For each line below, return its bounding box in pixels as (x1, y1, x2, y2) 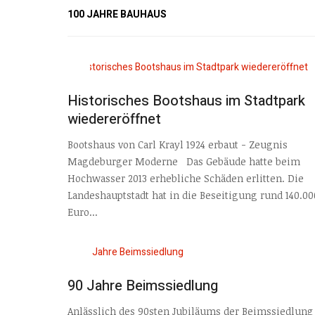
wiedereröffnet (67, 108, 161, 129)
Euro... (67, 205, 98, 219)
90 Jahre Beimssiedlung (67, 275, 218, 296)
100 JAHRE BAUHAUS (67, 6, 167, 22)
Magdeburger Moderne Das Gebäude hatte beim (67, 155, 300, 169)
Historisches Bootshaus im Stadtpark (67, 90, 305, 111)
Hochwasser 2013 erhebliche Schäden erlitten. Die (67, 172, 304, 186)
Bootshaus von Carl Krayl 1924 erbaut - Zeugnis (67, 138, 288, 152)
